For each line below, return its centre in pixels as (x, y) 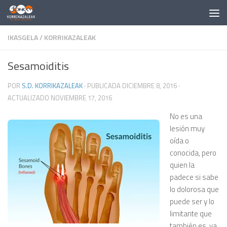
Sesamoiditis (38, 66)
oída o (179, 141)
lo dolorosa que (194, 189)
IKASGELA (23, 37)
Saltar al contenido (48, 16)
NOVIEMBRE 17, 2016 (81, 98)
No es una (186, 116)
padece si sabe (194, 177)
